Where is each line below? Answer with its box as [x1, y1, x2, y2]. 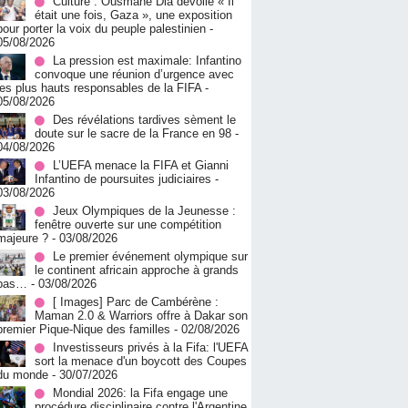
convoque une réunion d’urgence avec [35, 67, 234, 82]
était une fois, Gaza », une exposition [35, 8, 232, 23]
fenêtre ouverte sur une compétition [35, 218, 221, 232]
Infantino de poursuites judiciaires [35, 172, 211, 187]
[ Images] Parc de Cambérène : [53, 295, 219, 310]
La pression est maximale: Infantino [53, 54, 241, 68]
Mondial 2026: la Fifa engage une [53, 386, 228, 401]
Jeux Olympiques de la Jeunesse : [53, 204, 236, 219]
